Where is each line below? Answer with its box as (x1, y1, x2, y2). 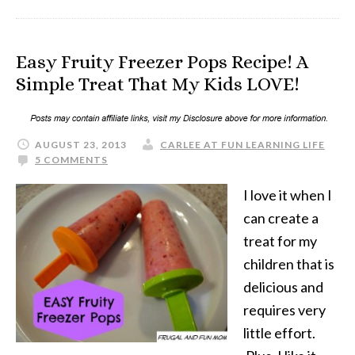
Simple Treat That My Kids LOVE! (16, 73, 300, 95)
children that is (243, 255, 334, 273)
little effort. (243, 324, 315, 342)
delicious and (243, 278, 323, 296)
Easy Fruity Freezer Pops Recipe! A (16, 51, 309, 73)
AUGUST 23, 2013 (35, 139, 127, 151)
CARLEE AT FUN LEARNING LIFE (160, 139, 325, 151)
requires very (243, 301, 326, 319)
